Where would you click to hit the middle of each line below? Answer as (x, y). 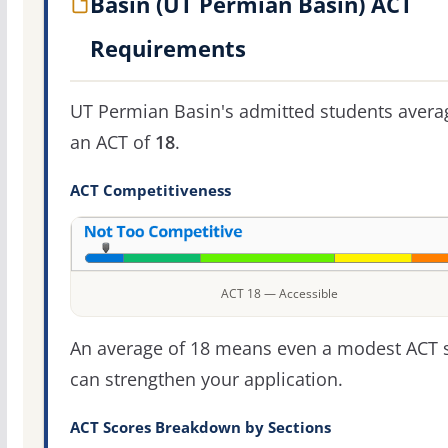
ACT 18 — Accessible (279, 294)
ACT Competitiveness (150, 191)
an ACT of (112, 142)
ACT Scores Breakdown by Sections (200, 428)
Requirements (167, 48)
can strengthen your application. (206, 379)
